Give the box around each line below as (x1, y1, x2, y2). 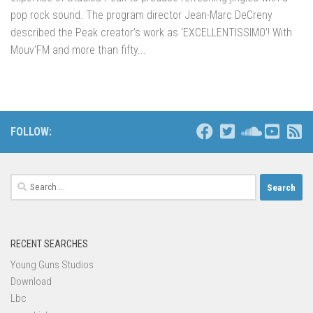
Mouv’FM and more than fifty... (10, 43, 146, 57)
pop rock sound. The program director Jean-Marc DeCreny (10, 8, 272, 22)
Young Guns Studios (10, 259, 94, 272)
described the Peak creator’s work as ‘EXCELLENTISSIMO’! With (10, 26, 292, 40)
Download (10, 275, 52, 289)
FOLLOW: (10, 125, 52, 139)
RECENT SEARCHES (10, 238, 88, 250)
